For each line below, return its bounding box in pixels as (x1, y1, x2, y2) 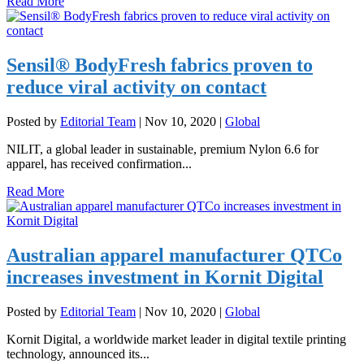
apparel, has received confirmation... (6, 157, 192, 171)
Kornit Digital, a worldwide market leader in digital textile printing (6, 331, 346, 346)
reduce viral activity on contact (6, 76, 266, 98)
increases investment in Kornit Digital (6, 266, 323, 288)
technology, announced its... (6, 346, 149, 361)
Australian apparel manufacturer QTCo (6, 245, 342, 266)
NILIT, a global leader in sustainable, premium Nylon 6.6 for (6, 142, 318, 157)
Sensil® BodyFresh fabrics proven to (6, 54, 313, 76)
